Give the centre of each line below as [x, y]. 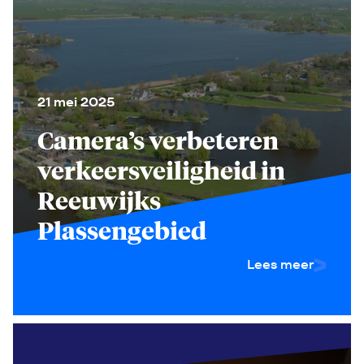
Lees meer [280, 264]
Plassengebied [122, 230]
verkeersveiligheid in [161, 170]
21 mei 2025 [76, 102]
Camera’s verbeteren [158, 140]
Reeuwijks [99, 200]
